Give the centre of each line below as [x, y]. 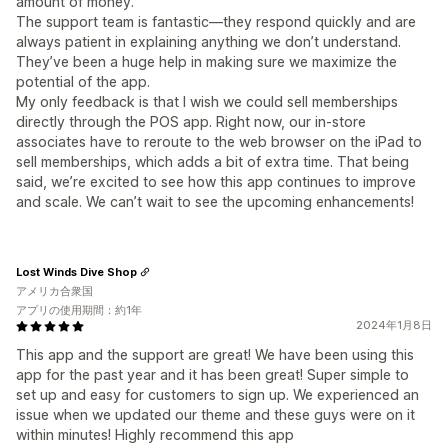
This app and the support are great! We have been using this [215, 354]
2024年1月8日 [394, 325]
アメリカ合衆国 [54, 291]
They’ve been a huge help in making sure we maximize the [206, 61]
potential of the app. [83, 81]
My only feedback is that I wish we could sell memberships [207, 101]
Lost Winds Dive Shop [76, 271]
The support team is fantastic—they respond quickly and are [216, 21]
